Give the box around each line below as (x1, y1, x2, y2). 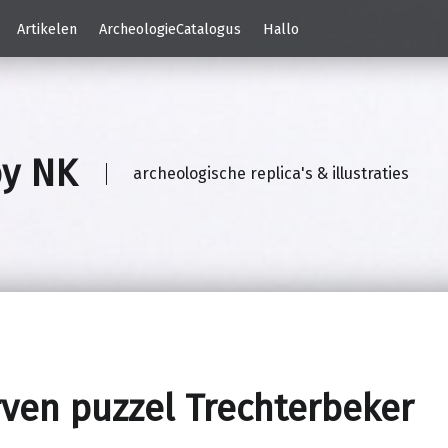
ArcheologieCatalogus (99, 19, 242, 38)
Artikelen (16, 19, 77, 38)
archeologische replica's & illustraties (133, 164, 410, 184)
